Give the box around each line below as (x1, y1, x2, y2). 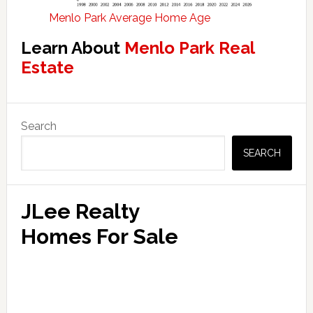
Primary (6, 102, 85, 127)
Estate (20, 57, 74, 78)
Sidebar (6, 127, 85, 152)
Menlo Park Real (124, 37, 254, 58)
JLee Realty (20, 198, 140, 224)
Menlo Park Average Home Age (48, 10, 210, 24)
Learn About (20, 37, 124, 58)
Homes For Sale (20, 224, 178, 249)
